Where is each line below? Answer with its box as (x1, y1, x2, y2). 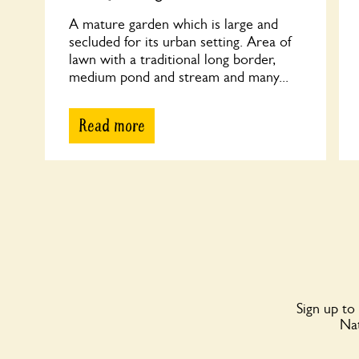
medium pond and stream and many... (69, 69, 288, 85)
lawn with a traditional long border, (69, 51, 276, 67)
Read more (79, 115, 145, 137)
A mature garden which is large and (69, 16, 278, 32)
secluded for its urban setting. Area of (69, 34, 292, 50)
